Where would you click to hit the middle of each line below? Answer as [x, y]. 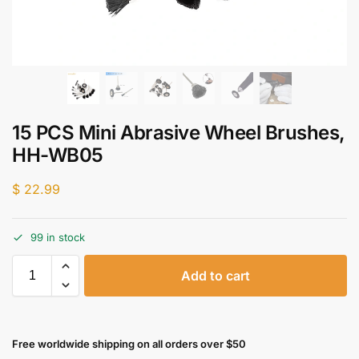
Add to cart [216, 276]
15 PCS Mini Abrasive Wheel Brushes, [179, 133]
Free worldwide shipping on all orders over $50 [129, 344]
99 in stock [58, 238]
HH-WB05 [58, 155]
